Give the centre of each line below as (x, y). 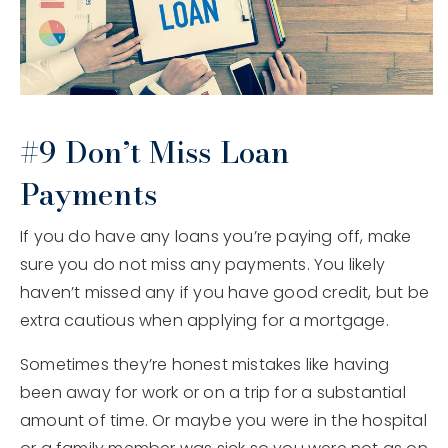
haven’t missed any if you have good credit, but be (225, 292)
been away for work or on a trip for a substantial (213, 392)
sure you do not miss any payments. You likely (203, 264)
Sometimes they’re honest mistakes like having (205, 364)
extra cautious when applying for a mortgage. (204, 320)
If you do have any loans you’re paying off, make (216, 236)
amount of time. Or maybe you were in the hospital (223, 420)
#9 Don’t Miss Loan (155, 151)
